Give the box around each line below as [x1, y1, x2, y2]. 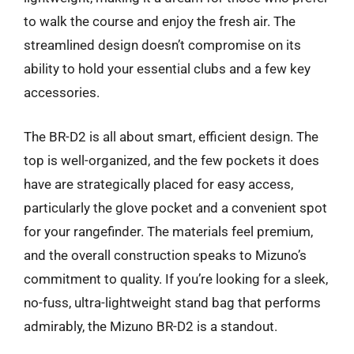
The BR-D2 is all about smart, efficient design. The [24, 128, 318, 145]
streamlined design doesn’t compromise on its [24, 37, 301, 53]
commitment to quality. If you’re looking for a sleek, [24, 270, 328, 287]
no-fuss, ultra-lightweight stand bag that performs [24, 294, 321, 311]
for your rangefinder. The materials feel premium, [24, 223, 313, 239]
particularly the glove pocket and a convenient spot [24, 199, 327, 216]
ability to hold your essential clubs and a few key [24, 61, 311, 77]
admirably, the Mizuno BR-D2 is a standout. [24, 318, 277, 334]
